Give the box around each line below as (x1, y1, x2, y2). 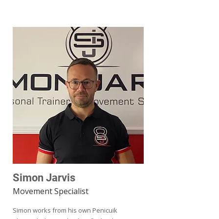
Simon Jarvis (13, 172, 75, 184)
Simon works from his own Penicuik (13, 206, 117, 215)
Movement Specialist (13, 186, 88, 197)
